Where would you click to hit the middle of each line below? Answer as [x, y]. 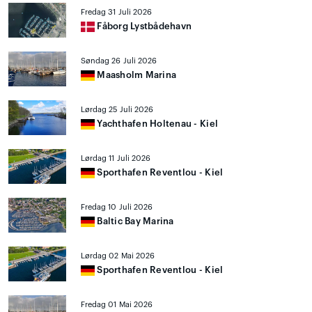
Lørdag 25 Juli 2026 [117, 110]
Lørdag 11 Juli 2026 [116, 158]
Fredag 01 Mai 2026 [117, 305]
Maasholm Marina [136, 75]
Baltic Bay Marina [134, 221]
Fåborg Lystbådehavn [143, 26]
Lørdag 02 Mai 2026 [118, 256]
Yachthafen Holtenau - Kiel [157, 124]
